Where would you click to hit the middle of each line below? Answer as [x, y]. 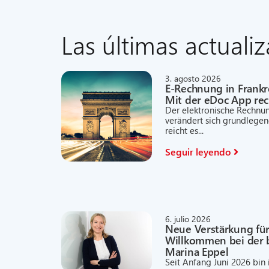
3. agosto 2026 [193, 78]
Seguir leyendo [198, 152]
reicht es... [185, 130]
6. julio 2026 [188, 219]
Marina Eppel [197, 251]
